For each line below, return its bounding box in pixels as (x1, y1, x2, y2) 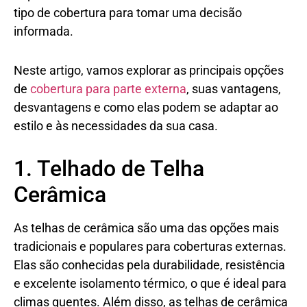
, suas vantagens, (186, 81, 281, 96)
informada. (14, 23, 73, 38)
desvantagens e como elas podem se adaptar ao (14, 99, 278, 114)
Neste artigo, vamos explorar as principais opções (14, 62, 284, 77)
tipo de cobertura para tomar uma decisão (14, 5, 242, 20)
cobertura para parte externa (30, 81, 186, 96)
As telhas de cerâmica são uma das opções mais (14, 220, 279, 235)
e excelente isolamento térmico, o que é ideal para (14, 275, 286, 291)
